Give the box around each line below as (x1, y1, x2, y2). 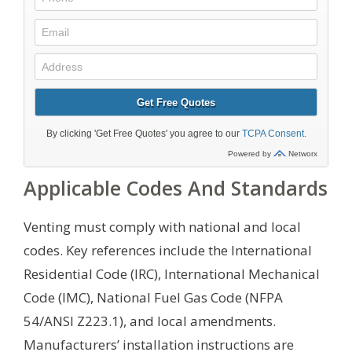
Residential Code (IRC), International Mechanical (24, 264, 320, 283)
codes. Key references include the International (24, 240, 312, 259)
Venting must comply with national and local (24, 217, 301, 236)
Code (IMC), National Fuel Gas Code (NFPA (24, 288, 283, 306)
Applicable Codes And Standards (24, 174, 328, 201)
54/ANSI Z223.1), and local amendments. (24, 311, 276, 330)
